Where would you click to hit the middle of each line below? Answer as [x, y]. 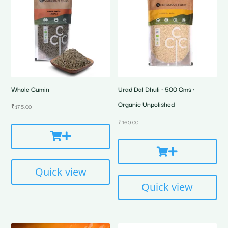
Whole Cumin [31, 89]
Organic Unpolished [147, 104]
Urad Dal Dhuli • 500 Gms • [157, 89]
